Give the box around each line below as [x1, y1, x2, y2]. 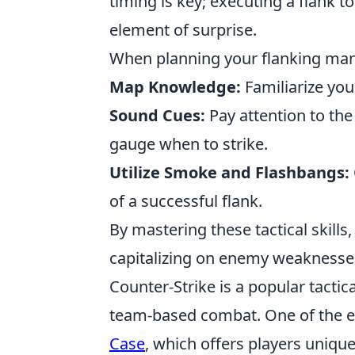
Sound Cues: [109, 105, 205, 126]
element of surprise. [109, 19, 257, 40]
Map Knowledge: [109, 76, 241, 97]
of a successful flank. [109, 190, 262, 212]
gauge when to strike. [109, 133, 268, 155]
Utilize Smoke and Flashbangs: [109, 162, 349, 183]
